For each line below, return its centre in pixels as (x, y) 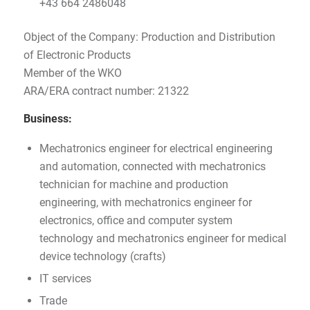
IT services (65, 278)
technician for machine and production (134, 184)
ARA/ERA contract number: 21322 (106, 91)
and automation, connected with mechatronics (152, 166)
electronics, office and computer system (136, 220)
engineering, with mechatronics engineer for (145, 202)
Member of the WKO (72, 73)
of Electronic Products (77, 55)
